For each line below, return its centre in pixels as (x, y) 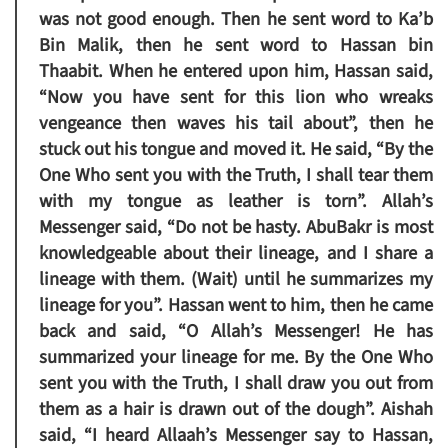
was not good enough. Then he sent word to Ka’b (236, 19)
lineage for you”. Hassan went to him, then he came (236, 305)
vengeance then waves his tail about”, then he (236, 123)
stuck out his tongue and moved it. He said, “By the (236, 149)
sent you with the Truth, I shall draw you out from (236, 383)
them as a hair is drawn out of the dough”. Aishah (236, 409)
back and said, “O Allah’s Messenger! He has (236, 331)
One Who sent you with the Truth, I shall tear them (236, 175)
